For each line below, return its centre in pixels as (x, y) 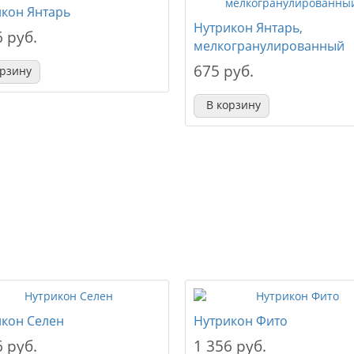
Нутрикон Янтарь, (248, 28)
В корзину (233, 105)
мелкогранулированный (269, 46)
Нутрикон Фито (240, 321)
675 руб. (223, 71)
